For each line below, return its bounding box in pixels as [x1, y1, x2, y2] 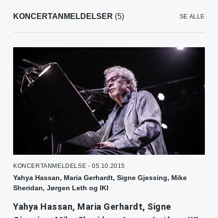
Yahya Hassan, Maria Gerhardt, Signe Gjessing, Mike [13, 173, 187, 182]
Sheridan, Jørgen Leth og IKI [13, 183, 109, 192]
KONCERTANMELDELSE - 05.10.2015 [13, 162, 125, 169]
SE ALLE [179, 13, 205, 20]
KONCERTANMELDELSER [13, 12, 113, 21]
